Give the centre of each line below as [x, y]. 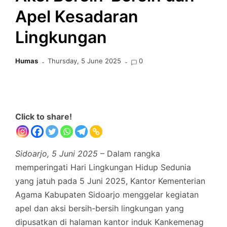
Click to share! [44, 116]
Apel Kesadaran [77, 16]
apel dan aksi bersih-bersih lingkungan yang [100, 208]
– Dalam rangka [129, 153]
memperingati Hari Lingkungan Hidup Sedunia [103, 167]
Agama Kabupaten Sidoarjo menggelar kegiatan [107, 194]
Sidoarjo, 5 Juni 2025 [56, 153]
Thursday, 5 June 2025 [85, 61]
